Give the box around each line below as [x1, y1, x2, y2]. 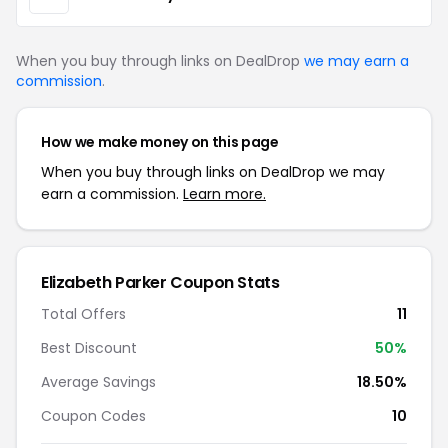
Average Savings [41, 372, 156, 392]
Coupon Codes [41, 406, 146, 426]
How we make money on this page [41, 132, 279, 152]
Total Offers [41, 304, 126, 324]
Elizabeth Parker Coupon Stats [41, 271, 280, 294]
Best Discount [41, 338, 137, 358]
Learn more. [183, 184, 266, 204]
